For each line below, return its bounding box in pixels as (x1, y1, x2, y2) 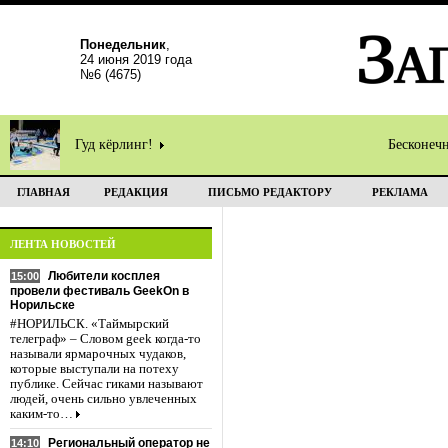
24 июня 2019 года (80, 52, 192, 67)
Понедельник (80, 37, 166, 52)
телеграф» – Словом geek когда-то (10, 332, 201, 346)
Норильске (10, 298, 75, 312)
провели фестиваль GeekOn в (10, 284, 189, 298)
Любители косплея (48, 269, 160, 283)
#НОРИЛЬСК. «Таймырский (10, 317, 169, 331)
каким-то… (10, 407, 73, 421)
